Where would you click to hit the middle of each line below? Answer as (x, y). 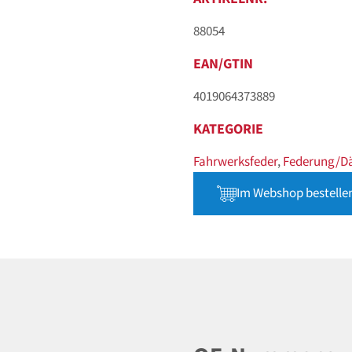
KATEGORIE (228, 129)
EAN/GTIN (223, 64)
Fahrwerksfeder (235, 161)
